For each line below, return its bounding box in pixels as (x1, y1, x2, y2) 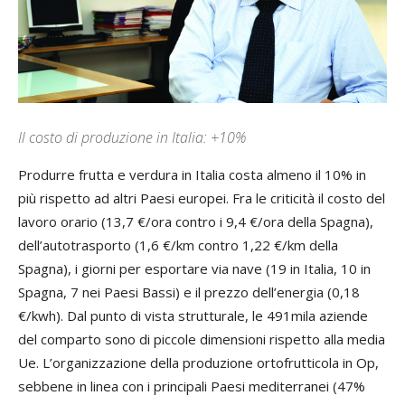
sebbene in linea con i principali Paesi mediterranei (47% (18, 376, 365, 395)
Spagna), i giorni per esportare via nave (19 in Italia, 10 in (18, 259, 371, 278)
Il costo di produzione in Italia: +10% (18, 127, 246, 147)
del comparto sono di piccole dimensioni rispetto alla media (18, 329, 385, 348)
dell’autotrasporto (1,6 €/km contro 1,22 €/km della (18, 235, 338, 254)
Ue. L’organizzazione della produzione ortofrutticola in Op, (18, 353, 379, 372)
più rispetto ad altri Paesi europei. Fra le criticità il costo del (18, 188, 385, 207)
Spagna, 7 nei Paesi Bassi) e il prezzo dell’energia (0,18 (18, 282, 360, 301)
